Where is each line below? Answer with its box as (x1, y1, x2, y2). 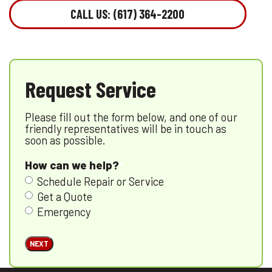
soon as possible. (25, 133, 106, 147)
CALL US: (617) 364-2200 (70, 6, 185, 21)
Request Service (25, 75, 157, 102)
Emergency (37, 205, 91, 219)
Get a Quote (37, 190, 93, 204)
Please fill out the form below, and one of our (25, 110, 238, 124)
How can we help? (25, 158, 120, 172)
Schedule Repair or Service (37, 175, 165, 189)
